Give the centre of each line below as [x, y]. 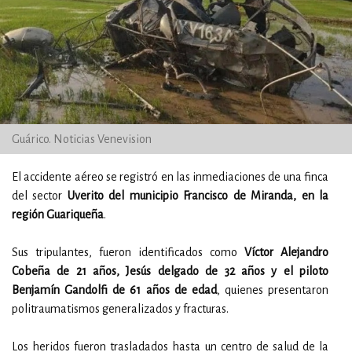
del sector [40, 196]
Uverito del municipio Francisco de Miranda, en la [198, 196]
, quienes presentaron [272, 290]
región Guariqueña [58, 214]
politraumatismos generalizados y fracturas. [120, 309]
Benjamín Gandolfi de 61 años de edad [114, 290]
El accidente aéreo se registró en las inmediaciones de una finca [170, 177]
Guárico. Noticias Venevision [82, 139]
